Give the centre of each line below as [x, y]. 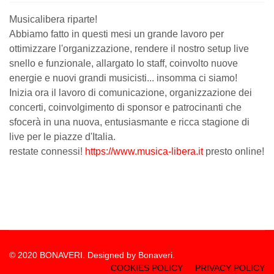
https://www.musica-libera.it [144, 151]
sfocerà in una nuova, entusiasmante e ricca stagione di [129, 122]
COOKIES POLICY [147, 268]
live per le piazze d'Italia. [64, 137]
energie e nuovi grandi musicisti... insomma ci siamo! [123, 78]
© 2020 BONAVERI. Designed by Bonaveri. [92, 255]
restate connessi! [47, 151]
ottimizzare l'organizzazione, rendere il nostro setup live [129, 49]
